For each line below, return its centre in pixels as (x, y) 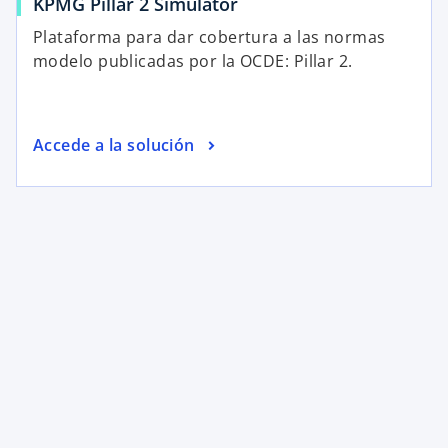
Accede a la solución (114, 144)
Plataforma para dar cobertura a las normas (209, 37)
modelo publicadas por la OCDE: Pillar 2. (193, 61)
